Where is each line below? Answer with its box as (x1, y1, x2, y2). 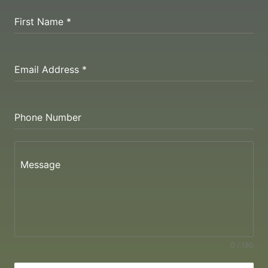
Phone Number (14, 111, 81, 123)
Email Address (14, 63, 82, 75)
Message (20, 158, 60, 170)
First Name (14, 15, 66, 28)
